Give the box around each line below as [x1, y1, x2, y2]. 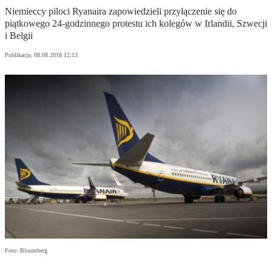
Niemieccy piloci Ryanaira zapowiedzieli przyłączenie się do [5, 6, 237, 17]
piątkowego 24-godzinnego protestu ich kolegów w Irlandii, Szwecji [5, 18, 267, 29]
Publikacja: [5, 52, 34, 59]
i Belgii [5, 30, 33, 41]
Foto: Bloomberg [5, 247, 47, 254]
